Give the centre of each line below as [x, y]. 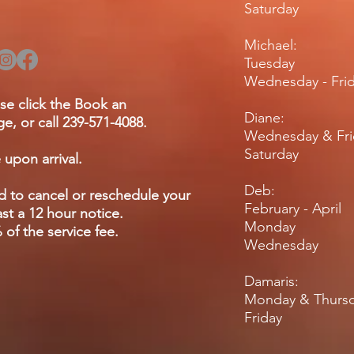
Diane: [264, 118]
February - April [293, 209]
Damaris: [271, 282]
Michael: [271, 45]
